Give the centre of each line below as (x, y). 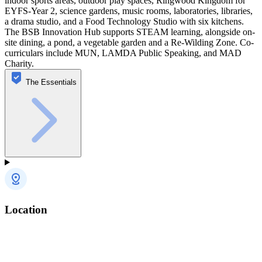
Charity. (19, 63)
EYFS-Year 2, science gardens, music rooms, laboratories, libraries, (129, 11)
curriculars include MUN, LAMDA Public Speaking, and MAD (123, 53)
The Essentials (51, 82)
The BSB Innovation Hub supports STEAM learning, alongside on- (130, 32)
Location (26, 209)
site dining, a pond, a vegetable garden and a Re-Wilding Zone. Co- (129, 42)
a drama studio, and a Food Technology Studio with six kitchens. (124, 21)
